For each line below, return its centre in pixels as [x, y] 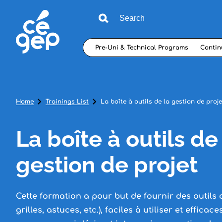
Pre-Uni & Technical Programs [142, 47]
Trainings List [67, 102]
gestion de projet [110, 165]
